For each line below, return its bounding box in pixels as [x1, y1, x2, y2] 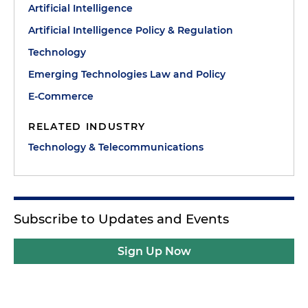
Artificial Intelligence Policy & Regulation [28, 24, 233, 36]
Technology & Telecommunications [28, 141, 203, 153]
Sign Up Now [117, 245, 191, 258]
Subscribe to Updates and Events [14, 211, 229, 227]
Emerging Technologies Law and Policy [28, 68, 225, 80]
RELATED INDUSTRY [28, 120, 146, 133]
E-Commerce [28, 90, 93, 102]
